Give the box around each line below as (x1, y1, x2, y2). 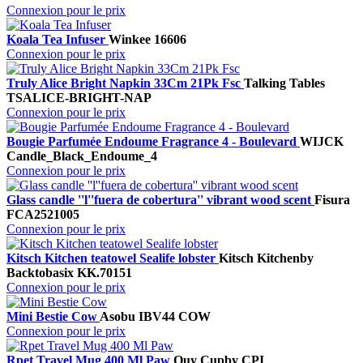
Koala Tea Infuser (6, 32, 109, 47)
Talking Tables (244, 76, 325, 91)
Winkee (109, 32, 151, 47)
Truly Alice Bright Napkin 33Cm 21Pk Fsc (6, 76, 244, 91)
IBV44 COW (139, 310, 211, 324)
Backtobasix (6, 266, 74, 280)
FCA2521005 (6, 207, 79, 222)
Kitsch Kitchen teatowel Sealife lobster (6, 251, 219, 266)
